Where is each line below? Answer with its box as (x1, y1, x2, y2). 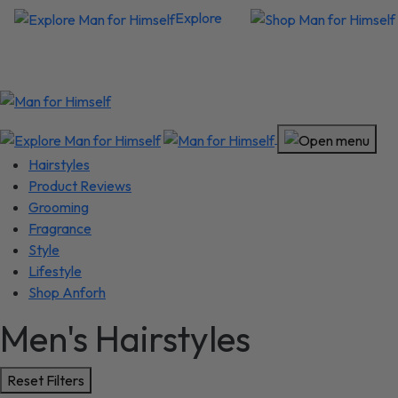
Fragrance (28, 219, 92, 237)
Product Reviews (28, 176, 131, 195)
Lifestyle (28, 261, 82, 280)
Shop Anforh (28, 283, 106, 301)
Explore (175, 9, 222, 27)
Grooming (28, 197, 89, 216)
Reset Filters (7, 370, 84, 389)
